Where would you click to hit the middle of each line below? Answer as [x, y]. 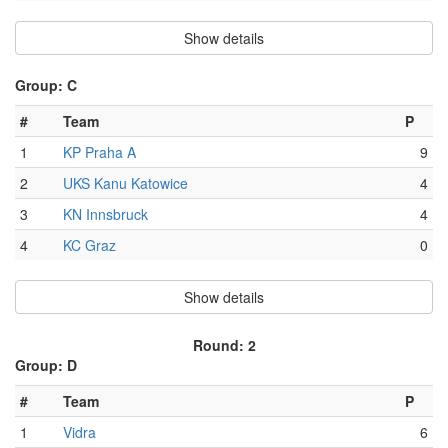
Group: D [46, 365]
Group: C [46, 85]
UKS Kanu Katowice [125, 183]
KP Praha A [99, 152]
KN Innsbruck [105, 214]
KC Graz [89, 245]
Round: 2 [224, 345]
